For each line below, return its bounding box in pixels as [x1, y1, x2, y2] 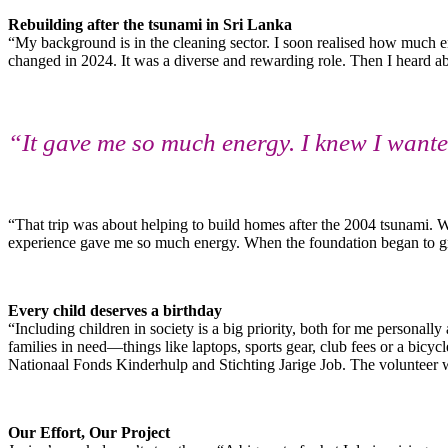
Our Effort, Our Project [8, 423, 170, 441]
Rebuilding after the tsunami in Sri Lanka [8, 15, 292, 33]
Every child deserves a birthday [8, 301, 222, 319]
